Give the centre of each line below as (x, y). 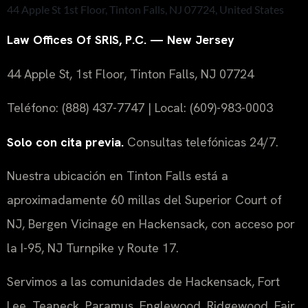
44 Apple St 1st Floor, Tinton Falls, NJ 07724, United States (145, 10)
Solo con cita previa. (65, 142)
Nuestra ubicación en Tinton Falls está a (118, 175)
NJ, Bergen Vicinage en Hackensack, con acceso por (151, 223)
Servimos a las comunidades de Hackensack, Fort (143, 282)
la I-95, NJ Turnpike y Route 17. (93, 247)
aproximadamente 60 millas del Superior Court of (144, 199)
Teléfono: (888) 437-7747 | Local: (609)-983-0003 (140, 108)
